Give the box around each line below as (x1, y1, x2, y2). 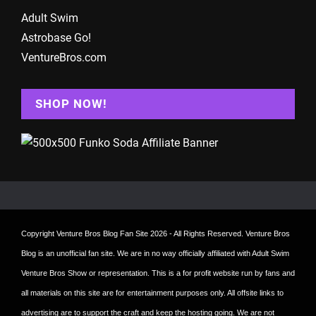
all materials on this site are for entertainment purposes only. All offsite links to (21, 288, 284, 297)
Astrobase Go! (21, 30, 91, 44)
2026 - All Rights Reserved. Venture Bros (148, 229, 290, 238)
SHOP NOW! (35, 96, 107, 111)
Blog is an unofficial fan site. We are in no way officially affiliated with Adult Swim (21, 248, 289, 257)
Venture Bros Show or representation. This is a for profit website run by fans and (21, 268, 295, 277)
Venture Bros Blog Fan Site (56, 229, 148, 238)
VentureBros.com (21, 50, 107, 64)
